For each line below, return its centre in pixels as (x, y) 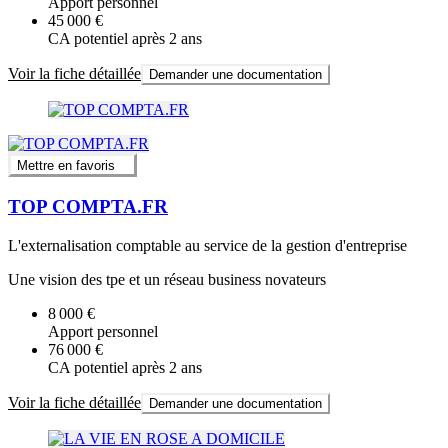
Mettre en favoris (66, 166)
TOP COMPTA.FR (88, 207)
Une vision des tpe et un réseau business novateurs (167, 279)
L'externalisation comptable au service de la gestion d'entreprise (207, 245)
